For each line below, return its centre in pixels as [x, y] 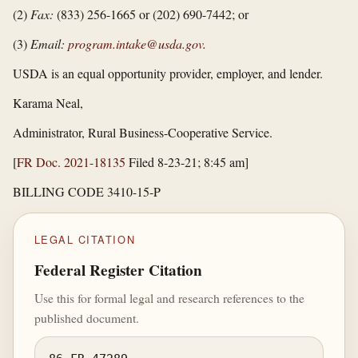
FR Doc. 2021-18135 [71, 162]
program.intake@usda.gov [135, 44]
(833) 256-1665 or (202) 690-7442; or [151, 14]
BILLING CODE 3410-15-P [87, 192]
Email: [49, 44]
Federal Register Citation [118, 270]
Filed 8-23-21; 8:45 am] [187, 162]
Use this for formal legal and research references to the [169, 298]
